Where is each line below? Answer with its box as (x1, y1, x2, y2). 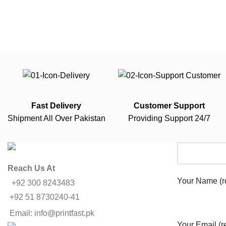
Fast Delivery (31, 101, 82, 110)
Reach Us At (8, 164, 55, 173)
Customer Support (134, 101, 205, 110)
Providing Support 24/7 (128, 114, 211, 123)
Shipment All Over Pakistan (7, 114, 105, 123)
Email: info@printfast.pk (10, 209, 94, 218)
